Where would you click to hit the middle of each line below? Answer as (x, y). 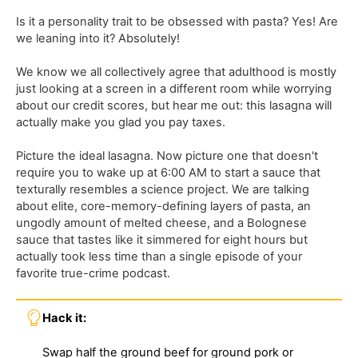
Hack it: (65, 318)
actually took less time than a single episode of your (159, 256)
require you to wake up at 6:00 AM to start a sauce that (169, 172)
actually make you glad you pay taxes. (121, 122)
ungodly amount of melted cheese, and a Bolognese (162, 223)
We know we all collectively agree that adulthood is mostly (177, 72)
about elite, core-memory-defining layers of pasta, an (164, 206)
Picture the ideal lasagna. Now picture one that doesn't (167, 155)
